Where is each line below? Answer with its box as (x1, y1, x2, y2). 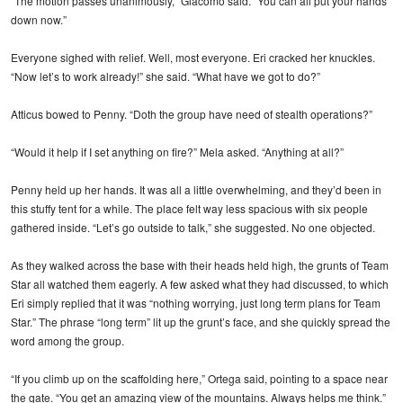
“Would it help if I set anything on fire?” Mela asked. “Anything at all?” (11, 143, 344, 159)
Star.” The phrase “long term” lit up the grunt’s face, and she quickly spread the (11, 313, 390, 329)
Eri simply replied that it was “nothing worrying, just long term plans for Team (11, 294, 381, 310)
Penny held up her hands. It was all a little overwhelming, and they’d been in (11, 181, 381, 197)
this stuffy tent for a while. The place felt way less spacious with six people (11, 200, 368, 216)
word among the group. (11, 332, 124, 348)
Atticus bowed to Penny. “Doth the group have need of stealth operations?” (11, 105, 372, 121)
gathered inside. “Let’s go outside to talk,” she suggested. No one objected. (11, 219, 375, 235)
